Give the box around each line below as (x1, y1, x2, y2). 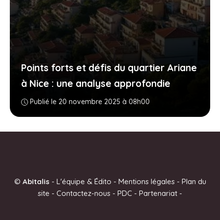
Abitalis (22, 176, 50, 186)
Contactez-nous (56, 188, 110, 198)
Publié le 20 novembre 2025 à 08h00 (29, 97, 150, 106)
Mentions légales (118, 176, 175, 186)
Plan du (181, 176, 206, 186)
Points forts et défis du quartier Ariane (21, 62, 197, 74)
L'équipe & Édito (56, 176, 111, 186)
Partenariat (139, 188, 177, 198)
